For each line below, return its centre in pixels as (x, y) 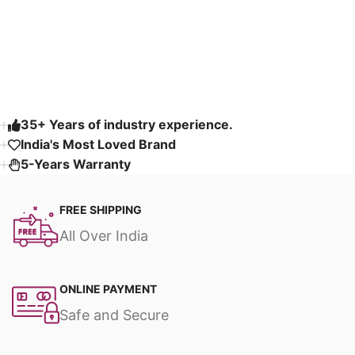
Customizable (229, 20)
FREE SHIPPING (101, 210)
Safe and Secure (114, 315)
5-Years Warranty (76, 164)
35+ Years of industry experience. (127, 125)
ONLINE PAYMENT (108, 289)
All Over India (104, 236)
